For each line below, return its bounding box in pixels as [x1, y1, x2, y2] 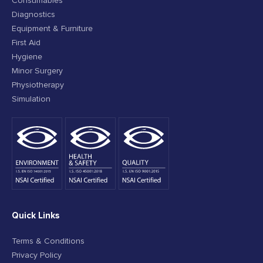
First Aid [12, 38, 41, 48]
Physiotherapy [12, 80, 64, 90]
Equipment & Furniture [12, 24, 93, 33]
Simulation [12, 95, 50, 104]
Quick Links [12, 210, 59, 221]
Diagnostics [12, 10, 55, 19]
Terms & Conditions [12, 237, 85, 246]
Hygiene [12, 52, 42, 62]
